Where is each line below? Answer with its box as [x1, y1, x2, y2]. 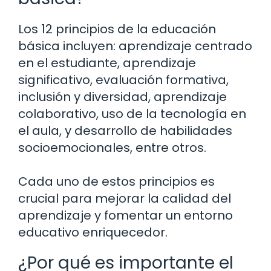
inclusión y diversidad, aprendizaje [18, 88, 227, 106]
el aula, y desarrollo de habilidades [18, 122, 232, 140]
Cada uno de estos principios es [18, 173, 215, 191]
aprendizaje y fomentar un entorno [18, 207, 233, 224]
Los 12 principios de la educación [18, 21, 216, 38]
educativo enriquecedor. [18, 224, 168, 241]
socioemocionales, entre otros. [18, 139, 206, 157]
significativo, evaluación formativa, [18, 71, 229, 89]
